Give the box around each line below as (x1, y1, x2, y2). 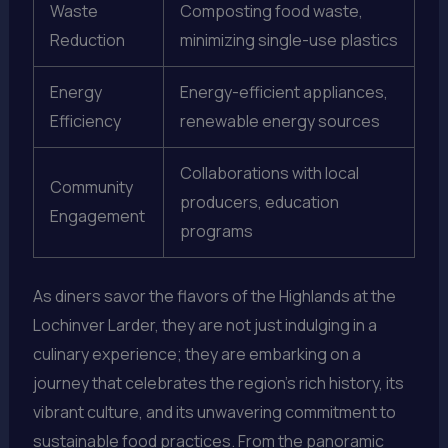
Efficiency (49, 110, 121, 133)
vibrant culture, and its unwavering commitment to (32, 401, 396, 424)
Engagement (49, 205, 145, 228)
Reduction (49, 29, 125, 52)
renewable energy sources (179, 110, 380, 133)
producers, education (179, 191, 339, 214)
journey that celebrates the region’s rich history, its (32, 372, 404, 395)
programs (179, 220, 253, 243)
